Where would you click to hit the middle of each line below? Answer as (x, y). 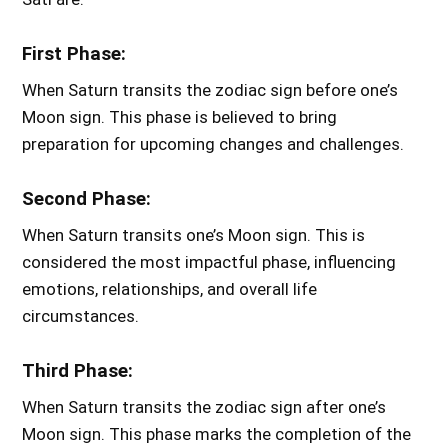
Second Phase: (87, 198)
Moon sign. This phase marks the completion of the (217, 433)
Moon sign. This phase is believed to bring (180, 116)
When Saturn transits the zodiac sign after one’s (204, 406)
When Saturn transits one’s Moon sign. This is (194, 234)
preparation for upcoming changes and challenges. (213, 143)
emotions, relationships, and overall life (170, 288)
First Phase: (74, 53)
